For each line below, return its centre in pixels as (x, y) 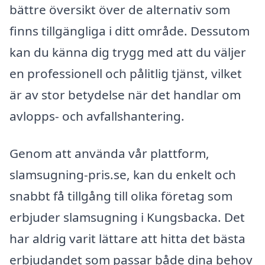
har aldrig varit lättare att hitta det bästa (127, 239)
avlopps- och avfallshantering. (97, 116)
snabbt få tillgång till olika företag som (121, 196)
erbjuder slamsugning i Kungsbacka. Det (127, 217)
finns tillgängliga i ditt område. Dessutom (130, 30)
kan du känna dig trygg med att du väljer (128, 52)
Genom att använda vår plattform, (109, 153)
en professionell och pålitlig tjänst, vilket (126, 73)
